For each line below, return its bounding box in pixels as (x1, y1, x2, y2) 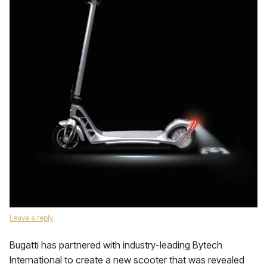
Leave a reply (10, 213, 53, 222)
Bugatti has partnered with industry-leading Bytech (10, 239, 222, 251)
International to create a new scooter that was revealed (10, 254, 244, 266)
